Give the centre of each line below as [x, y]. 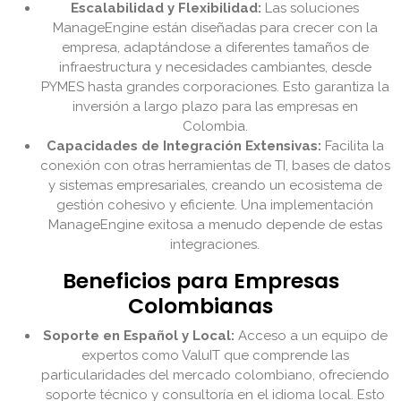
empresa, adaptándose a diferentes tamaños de [215, 48]
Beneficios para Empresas [200, 281]
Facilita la [352, 146]
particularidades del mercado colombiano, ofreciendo [215, 375]
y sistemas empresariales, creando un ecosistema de [215, 186]
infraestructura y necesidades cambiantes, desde [215, 68]
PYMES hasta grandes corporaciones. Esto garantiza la [215, 87]
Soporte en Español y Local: [138, 336]
